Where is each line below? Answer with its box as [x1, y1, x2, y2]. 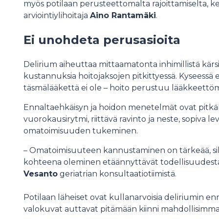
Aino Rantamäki [90, 10, 156, 20]
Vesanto [23, 169, 58, 178]
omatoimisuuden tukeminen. [23, 126, 138, 135]
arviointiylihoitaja [23, 10, 90, 20]
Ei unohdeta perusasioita [23, 32, 180, 47]
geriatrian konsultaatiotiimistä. [58, 169, 176, 178]
